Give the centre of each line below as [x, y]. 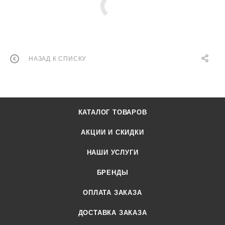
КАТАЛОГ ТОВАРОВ [113, 113]
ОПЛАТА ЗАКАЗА [113, 193]
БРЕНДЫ [113, 173]
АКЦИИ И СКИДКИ [113, 133]
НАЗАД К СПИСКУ [58, 59]
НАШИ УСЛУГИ [113, 153]
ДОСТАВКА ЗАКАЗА [113, 213]
